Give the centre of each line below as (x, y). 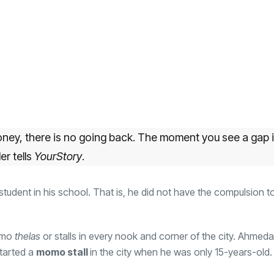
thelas (28, 236)
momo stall (63, 252)
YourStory (58, 156)
